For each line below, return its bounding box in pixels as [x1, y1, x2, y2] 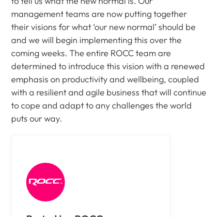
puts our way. [11, 113, 62, 124]
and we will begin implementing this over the [11, 34, 182, 46]
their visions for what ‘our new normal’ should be [11, 21, 196, 32]
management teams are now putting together [11, 8, 187, 19]
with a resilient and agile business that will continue [11, 87, 206, 98]
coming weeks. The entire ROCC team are [11, 47, 171, 59]
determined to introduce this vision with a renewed [11, 61, 205, 72]
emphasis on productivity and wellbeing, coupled [11, 74, 199, 85]
